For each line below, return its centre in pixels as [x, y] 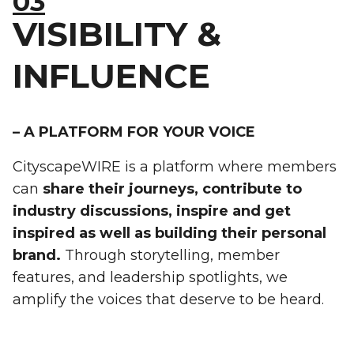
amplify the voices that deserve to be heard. [168, 299]
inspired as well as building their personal [169, 233]
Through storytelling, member [170, 255]
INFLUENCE [111, 76]
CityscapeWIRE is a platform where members [175, 167]
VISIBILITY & [117, 34]
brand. [37, 255]
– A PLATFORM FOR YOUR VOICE [136, 132]
